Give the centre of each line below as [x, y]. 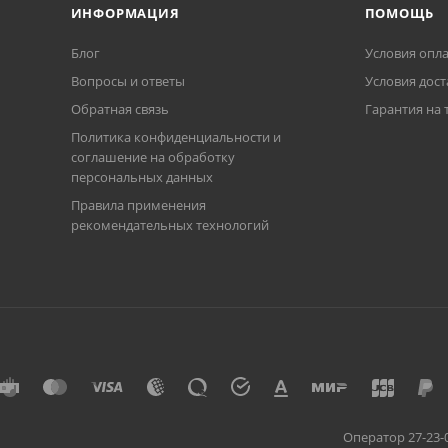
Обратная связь [119, 109]
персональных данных [141, 177]
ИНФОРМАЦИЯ [125, 13]
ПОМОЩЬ [399, 13]
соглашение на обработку [152, 157]
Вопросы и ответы [127, 81]
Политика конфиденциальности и [175, 137]
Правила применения [138, 205]
